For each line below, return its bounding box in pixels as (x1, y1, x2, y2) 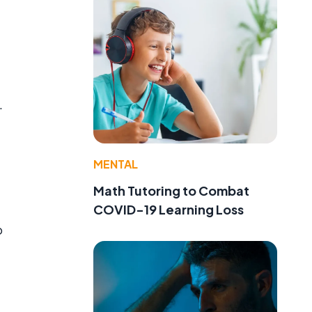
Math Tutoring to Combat (93, 182, 249, 199)
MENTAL (93, 157, 138, 172)
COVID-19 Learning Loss (93, 201, 244, 218)
